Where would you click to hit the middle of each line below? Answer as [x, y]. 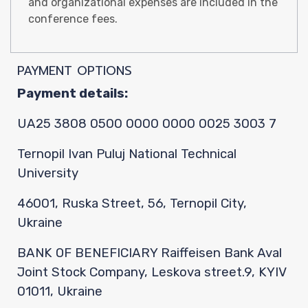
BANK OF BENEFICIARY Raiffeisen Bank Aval [150, 253]
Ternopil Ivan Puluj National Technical [127, 154]
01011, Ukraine [60, 291]
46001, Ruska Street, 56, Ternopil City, [132, 203]
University [48, 173]
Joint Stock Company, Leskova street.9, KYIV [152, 272]
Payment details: [73, 93]
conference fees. [73, 19]
